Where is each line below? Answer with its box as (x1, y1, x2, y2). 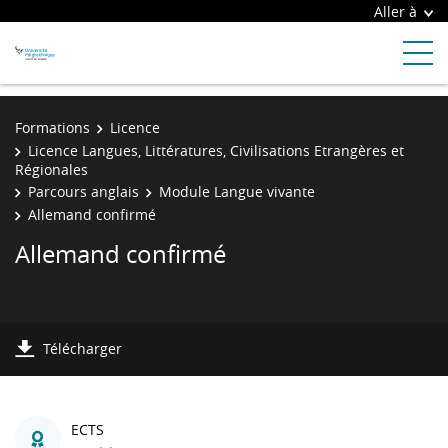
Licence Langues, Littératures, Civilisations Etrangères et (28, 140, 404, 160)
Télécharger (43, 339, 122, 358)
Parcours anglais (28, 182, 139, 201)
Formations (15, 118, 90, 137)
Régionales (15, 159, 88, 179)
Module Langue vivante (159, 182, 315, 201)
